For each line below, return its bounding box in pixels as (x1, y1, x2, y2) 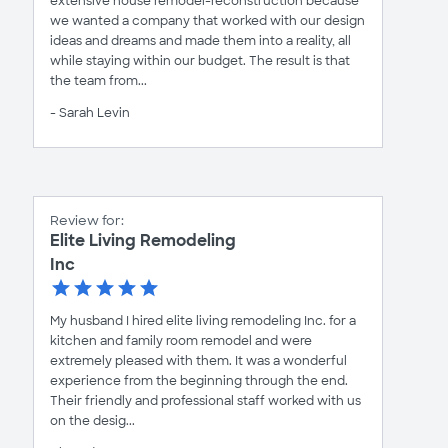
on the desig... (50, 412, 135, 429)
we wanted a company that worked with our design (50, 12, 365, 29)
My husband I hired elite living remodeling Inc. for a (50, 312, 356, 329)
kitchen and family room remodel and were (50, 332, 312, 349)
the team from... (50, 72, 147, 89)
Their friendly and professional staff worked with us (50, 392, 361, 409)
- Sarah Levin (50, 104, 130, 121)
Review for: (50, 211, 124, 229)
